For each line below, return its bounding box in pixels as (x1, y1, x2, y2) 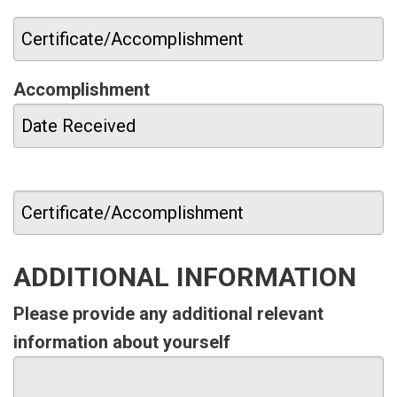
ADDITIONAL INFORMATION (13, 261, 356, 293)
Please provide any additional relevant (13, 303, 323, 325)
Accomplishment (13, 79, 150, 101)
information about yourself (13, 331, 230, 354)
